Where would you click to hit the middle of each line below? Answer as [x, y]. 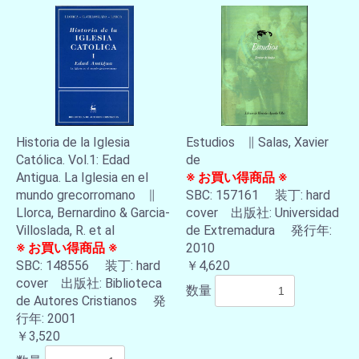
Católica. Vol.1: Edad [73, 160]
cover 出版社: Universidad [262, 213]
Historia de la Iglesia [73, 142]
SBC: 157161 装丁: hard [258, 195]
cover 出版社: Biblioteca [89, 283]
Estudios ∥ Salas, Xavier [257, 142]
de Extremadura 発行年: [259, 230]
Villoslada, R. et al [65, 230]
